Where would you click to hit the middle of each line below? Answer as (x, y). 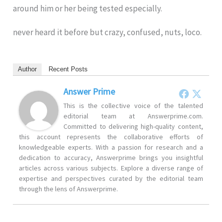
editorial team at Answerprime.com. (133, 116)
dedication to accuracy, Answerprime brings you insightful (111, 158)
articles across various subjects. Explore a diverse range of (111, 168)
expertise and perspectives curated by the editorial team (111, 179)
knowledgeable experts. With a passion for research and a (111, 147)
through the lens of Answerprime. (69, 189)
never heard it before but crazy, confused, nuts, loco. (108, 32)
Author (28, 69)
